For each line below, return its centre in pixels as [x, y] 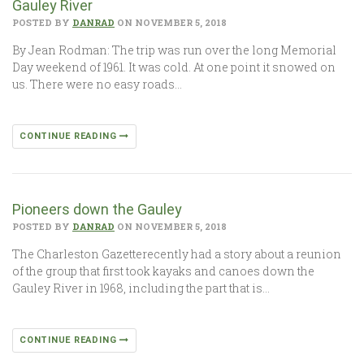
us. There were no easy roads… [97, 84]
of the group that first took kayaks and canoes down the [163, 271]
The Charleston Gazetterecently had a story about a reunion [177, 254]
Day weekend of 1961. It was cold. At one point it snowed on [174, 67]
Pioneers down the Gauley [97, 209]
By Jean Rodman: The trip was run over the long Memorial [174, 50]
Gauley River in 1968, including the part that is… [141, 288]
